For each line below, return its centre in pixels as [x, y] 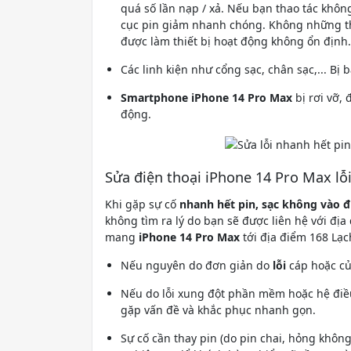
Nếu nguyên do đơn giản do [197, 266]
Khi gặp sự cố [142, 204]
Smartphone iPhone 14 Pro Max [206, 98]
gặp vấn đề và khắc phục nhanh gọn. [218, 310]
